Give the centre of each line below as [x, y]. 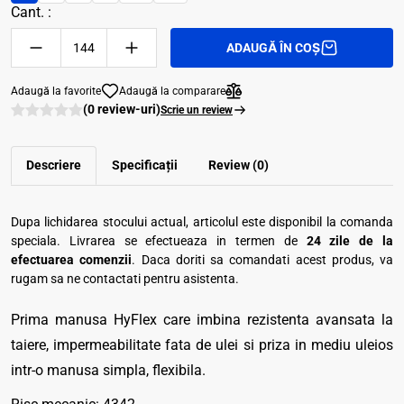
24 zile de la [350, 241]
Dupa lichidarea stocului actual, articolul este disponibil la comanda [202, 222]
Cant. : [31, 12]
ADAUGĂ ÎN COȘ [273, 47]
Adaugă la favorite [56, 91]
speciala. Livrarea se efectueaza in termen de [159, 241]
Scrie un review [197, 110]
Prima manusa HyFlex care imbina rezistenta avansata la [202, 320]
